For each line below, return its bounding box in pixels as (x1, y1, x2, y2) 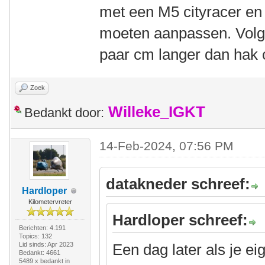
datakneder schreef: (106, 175, 251, 193)
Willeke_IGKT (108, 104, 205, 121)
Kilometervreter (28, 198, 72, 206)
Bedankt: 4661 (18, 249, 60, 257)
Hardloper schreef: (112, 211, 248, 230)
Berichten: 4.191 (18, 224, 66, 232)
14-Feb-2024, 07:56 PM (99, 139, 234, 153)
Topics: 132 (18, 232, 52, 240)
